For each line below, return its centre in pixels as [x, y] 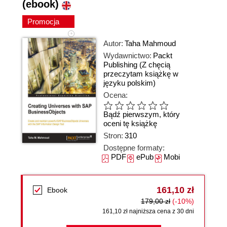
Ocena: [116, 95]
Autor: [113, 43]
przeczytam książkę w [141, 74]
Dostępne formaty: [134, 148]
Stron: [113, 136]
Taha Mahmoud [150, 43]
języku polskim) [129, 83]
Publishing [120, 65]
